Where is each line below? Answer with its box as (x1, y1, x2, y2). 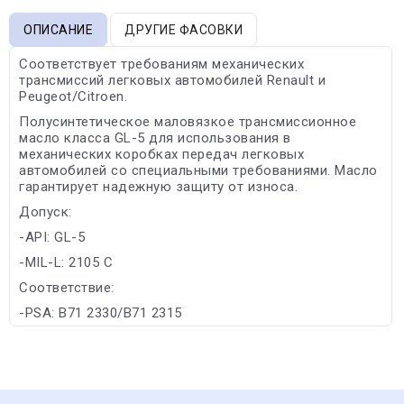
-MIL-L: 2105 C (19, 253, 113, 271)
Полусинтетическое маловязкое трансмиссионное (19, 113, 356, 130)
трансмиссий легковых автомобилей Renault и (19, 71, 326, 88)
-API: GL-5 (19, 228, 85, 245)
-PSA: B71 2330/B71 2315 (19, 304, 182, 321)
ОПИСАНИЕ (23, 22, 93, 37)
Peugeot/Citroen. (19, 87, 127, 105)
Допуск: (19, 203, 72, 220)
